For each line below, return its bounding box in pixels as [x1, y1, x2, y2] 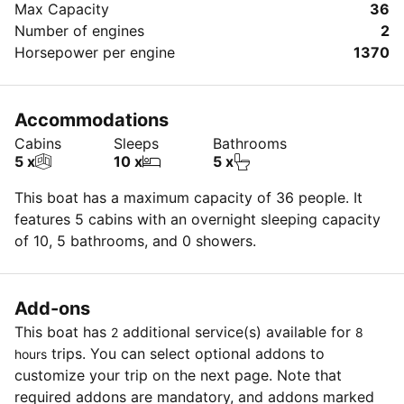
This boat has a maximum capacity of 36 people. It [14, 188, 363, 207]
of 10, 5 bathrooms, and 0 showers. [14, 231, 256, 250]
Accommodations [14, 108, 169, 131]
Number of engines [14, 21, 144, 40]
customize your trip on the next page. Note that [14, 365, 342, 384]
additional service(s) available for [118, 322, 355, 341]
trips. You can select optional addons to [47, 344, 325, 363]
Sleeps [114, 133, 159, 152]
